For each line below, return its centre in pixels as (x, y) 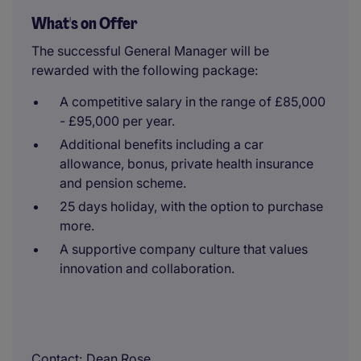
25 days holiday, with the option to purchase (191, 206)
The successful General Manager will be (150, 51)
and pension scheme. (123, 183)
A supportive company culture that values (184, 249)
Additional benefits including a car (162, 144)
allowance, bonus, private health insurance (187, 164)
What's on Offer (85, 23)
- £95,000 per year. (117, 121)
